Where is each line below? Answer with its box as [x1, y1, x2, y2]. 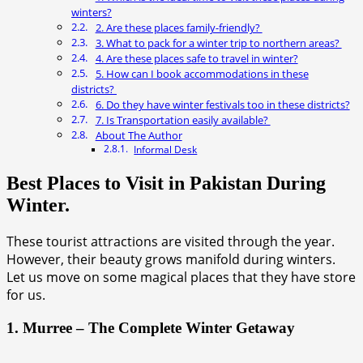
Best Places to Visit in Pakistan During [6, 173, 326, 194]
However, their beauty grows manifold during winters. [6, 250, 335, 268]
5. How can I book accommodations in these [95, 66, 309, 82]
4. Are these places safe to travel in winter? [95, 51, 298, 66]
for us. [6, 286, 45, 304]
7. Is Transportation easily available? [95, 113, 271, 128]
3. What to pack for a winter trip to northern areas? [95, 36, 342, 51]
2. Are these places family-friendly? [95, 20, 263, 36]
